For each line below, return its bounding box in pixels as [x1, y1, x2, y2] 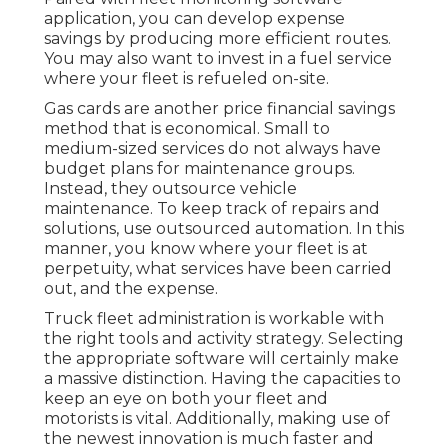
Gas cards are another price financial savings [44, 99, 395, 119]
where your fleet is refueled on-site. [44, 69, 329, 89]
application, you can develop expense [44, 9, 345, 29]
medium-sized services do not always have [44, 139, 381, 159]
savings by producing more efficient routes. [44, 29, 391, 49]
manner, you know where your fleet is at [44, 239, 368, 259]
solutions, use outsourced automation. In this [44, 219, 404, 239]
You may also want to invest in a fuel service [44, 49, 392, 69]
